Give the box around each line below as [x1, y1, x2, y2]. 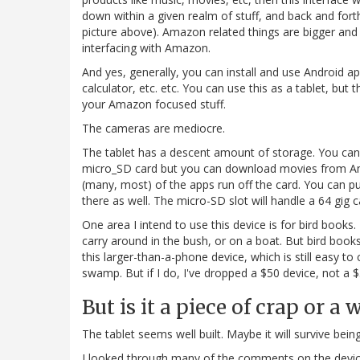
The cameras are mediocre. [82, 121, 225, 137]
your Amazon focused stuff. [82, 96, 226, 112]
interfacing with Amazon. [82, 40, 211, 56]
